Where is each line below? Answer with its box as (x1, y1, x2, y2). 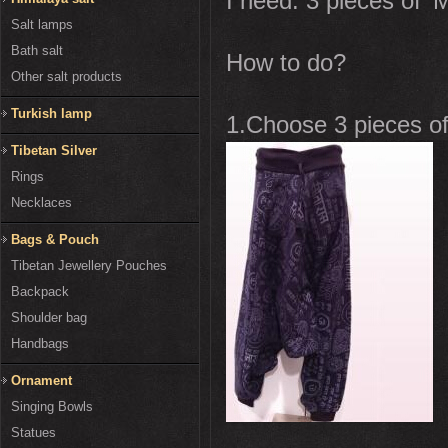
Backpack (11, 284, 69, 300)
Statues (11, 425, 56, 441)
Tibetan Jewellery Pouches (11, 258, 167, 274)
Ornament (11, 373, 72, 389)
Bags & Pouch (11, 232, 99, 248)
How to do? (226, 49, 346, 77)
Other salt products (11, 69, 122, 85)
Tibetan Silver (11, 143, 97, 159)
